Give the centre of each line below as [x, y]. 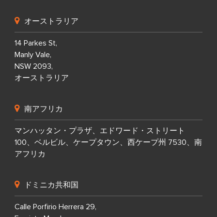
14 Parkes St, [36, 43]
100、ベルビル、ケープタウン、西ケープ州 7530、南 [108, 143]
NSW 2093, [34, 67]
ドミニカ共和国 [51, 185]
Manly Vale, [33, 55]
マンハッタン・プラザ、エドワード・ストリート [100, 131]
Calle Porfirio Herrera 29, [55, 207]
